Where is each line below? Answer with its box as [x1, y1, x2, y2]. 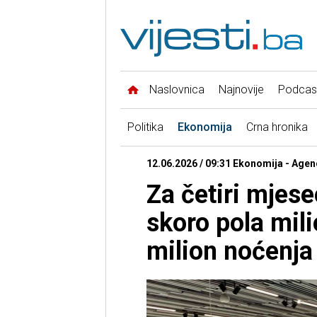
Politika [127, 120, 163, 134]
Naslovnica [149, 83, 204, 97]
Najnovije [218, 83, 264, 97]
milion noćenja [146, 236, 313, 267]
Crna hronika [246, 120, 308, 134]
